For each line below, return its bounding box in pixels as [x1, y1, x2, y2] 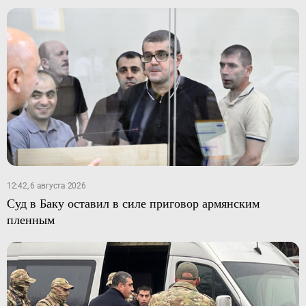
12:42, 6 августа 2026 [6, 180, 86, 191]
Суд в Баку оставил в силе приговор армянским [6, 194, 260, 211]
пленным [6, 210, 55, 227]
